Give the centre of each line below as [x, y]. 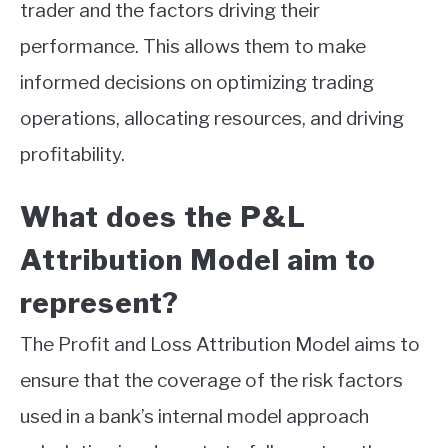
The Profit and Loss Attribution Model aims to [220, 345]
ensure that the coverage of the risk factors [211, 381]
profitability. [72, 155]
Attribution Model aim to [198, 260]
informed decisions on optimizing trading [197, 83]
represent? [99, 303]
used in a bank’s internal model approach [194, 417]
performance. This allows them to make [193, 47]
